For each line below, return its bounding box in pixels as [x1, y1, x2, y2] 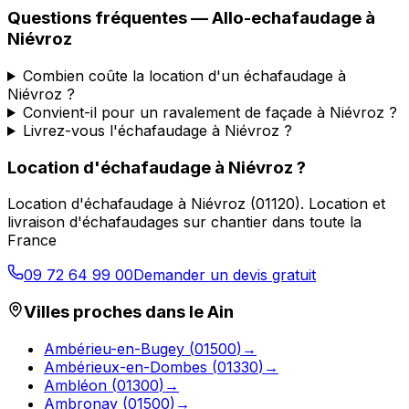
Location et [309, 194, 385, 214]
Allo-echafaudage [212, 7, 362, 29]
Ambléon [44, 375, 107, 394]
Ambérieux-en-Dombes [44, 357, 207, 376]
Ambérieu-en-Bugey [44, 339, 184, 358]
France [7, 231, 57, 250]
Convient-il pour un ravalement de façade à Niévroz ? [22, 102, 397, 121]
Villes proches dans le [24, 301, 207, 323]
